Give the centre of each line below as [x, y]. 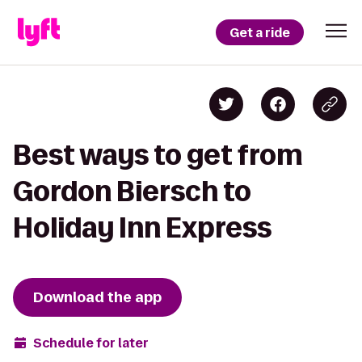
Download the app [97, 297]
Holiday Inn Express [142, 227]
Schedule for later [91, 343]
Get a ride [260, 32]
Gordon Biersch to [132, 191]
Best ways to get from [158, 155]
